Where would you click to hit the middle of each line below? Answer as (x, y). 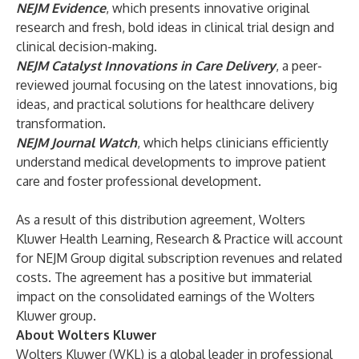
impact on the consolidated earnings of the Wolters (165, 296)
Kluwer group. (56, 316)
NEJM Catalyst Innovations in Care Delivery (146, 66)
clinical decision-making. (87, 46)
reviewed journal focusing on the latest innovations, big (177, 85)
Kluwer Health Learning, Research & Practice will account (179, 239)
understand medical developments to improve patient (171, 162)
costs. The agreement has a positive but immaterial (164, 277)
